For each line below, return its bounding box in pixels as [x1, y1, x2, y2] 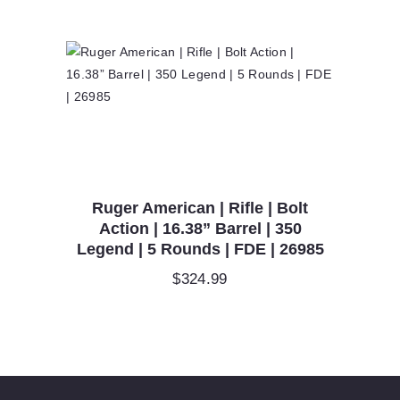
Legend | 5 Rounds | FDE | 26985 [76, 239, 324, 258]
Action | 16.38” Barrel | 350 [98, 219, 302, 237]
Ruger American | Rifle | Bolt [92, 198, 308, 217]
